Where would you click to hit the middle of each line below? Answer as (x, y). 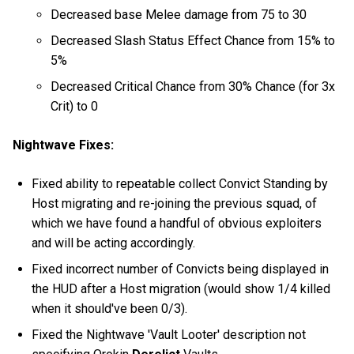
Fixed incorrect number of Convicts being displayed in (181, 269)
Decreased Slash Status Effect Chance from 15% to (193, 40)
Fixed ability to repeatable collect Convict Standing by (180, 184)
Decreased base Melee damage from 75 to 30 (179, 14)
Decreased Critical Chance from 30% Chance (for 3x (193, 86)
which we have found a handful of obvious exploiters (177, 224)
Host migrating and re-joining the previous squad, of (175, 204)
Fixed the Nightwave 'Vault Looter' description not (169, 335)
